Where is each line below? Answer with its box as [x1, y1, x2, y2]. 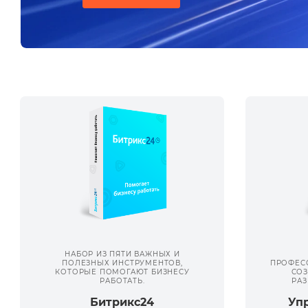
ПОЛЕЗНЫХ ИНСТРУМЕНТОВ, [62, 258, 183, 268]
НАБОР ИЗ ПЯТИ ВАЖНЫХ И [65, 250, 180, 259]
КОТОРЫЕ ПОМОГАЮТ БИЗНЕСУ [55, 267, 190, 277]
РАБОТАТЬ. [100, 276, 145, 286]
